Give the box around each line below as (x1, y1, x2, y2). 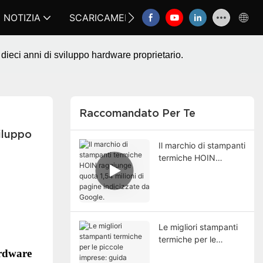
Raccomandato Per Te (79, 107, 195, 120)
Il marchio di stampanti (158, 140, 245, 150)
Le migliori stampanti (158, 221, 238, 232)
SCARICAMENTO (69, 12, 144, 23)
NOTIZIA (4, 12, 41, 23)
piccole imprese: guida (158, 246, 245, 257)
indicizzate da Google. (158, 189, 244, 200)
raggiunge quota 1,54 (158, 164, 241, 175)
